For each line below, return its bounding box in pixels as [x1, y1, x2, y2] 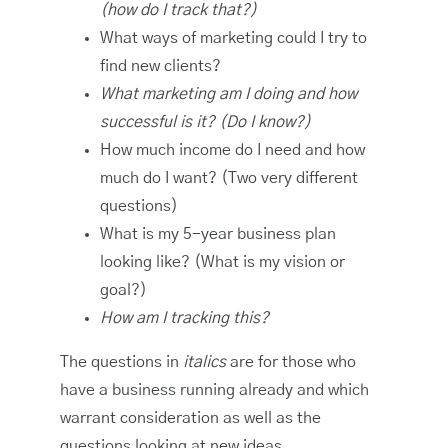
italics [183, 354, 226, 371]
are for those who [226, 354, 356, 371]
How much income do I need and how [100, 142, 365, 159]
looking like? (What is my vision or [100, 254, 345, 271]
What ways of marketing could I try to [100, 30, 367, 47]
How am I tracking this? [100, 310, 269, 327]
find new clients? [100, 58, 221, 75]
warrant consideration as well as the [60, 410, 321, 427]
